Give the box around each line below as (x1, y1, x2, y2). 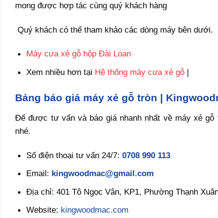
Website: (26, 205, 61, 215)
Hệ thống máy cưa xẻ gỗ (94, 67, 184, 77)
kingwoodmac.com (60, 205, 128, 215)
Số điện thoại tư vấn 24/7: (26, 150, 122, 161)
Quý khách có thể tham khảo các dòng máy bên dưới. (15, 24, 213, 35)
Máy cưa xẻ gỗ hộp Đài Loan (26, 49, 133, 59)
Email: (26, 168, 52, 179)
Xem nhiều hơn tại (26, 67, 95, 77)
